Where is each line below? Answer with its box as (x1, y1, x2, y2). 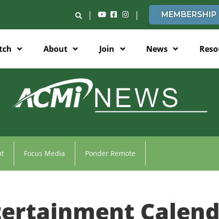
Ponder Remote (85, 149, 135, 158)
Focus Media (23, 149, 65, 158)
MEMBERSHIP (161, 10, 217, 19)
